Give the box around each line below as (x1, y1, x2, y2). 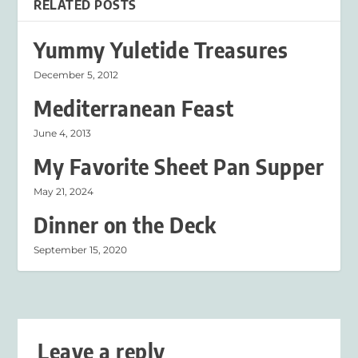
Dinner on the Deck (34, 212, 217, 239)
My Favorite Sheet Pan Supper (34, 153, 324, 181)
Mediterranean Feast (34, 95, 234, 122)
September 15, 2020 (34, 244, 128, 257)
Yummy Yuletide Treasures (34, 37, 288, 64)
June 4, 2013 (34, 127, 92, 140)
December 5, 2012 (34, 69, 119, 82)
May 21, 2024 (34, 185, 94, 198)
